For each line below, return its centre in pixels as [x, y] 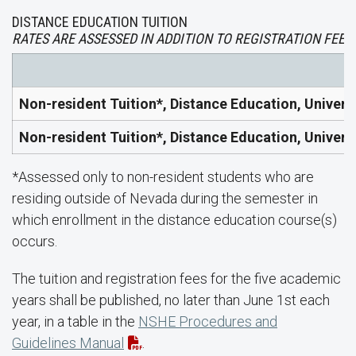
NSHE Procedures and [208, 321]
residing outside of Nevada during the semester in [165, 198]
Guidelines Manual [68, 343]
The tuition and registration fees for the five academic [176, 279]
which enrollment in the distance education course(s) [174, 220]
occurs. [35, 241]
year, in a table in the [75, 321]
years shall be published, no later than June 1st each [171, 300]
